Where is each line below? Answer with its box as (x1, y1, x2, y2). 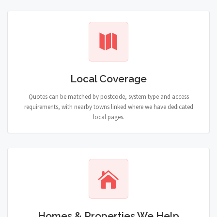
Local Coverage (70, 73, 147, 85)
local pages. (93, 113, 124, 122)
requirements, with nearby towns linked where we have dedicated (24, 103, 193, 111)
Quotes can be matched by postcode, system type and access (28, 93, 189, 101)
